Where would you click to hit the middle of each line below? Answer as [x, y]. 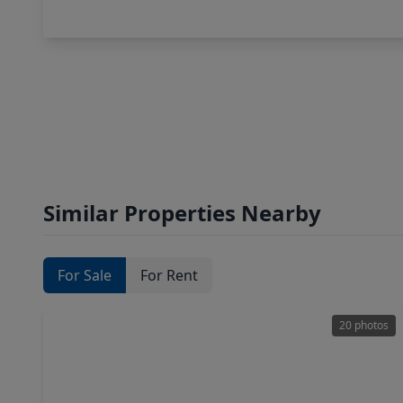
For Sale [85, 275]
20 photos [364, 325]
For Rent [169, 275]
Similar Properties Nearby [182, 213]
